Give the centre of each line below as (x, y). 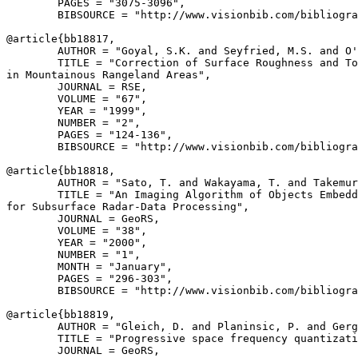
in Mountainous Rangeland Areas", (109, 75)
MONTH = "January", (89, 267)
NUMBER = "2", (74, 123)
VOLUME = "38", (77, 231)
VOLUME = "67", (77, 99)
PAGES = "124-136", (89, 135)
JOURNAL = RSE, (77, 87)
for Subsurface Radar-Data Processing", (128, 207)
